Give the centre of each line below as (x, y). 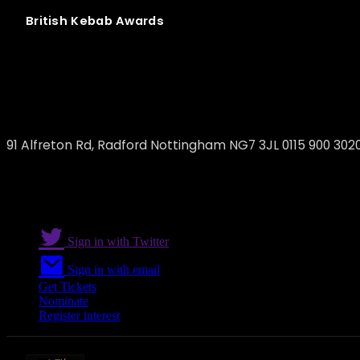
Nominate (63, 301)
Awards (140, 21)
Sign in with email (112, 270)
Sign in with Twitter (117, 242)
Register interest (79, 316)
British (47, 21)
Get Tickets (67, 287)
